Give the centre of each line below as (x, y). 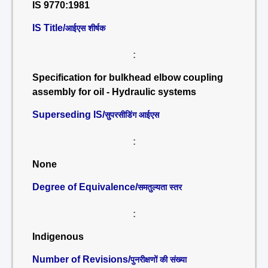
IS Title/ (49, 28)
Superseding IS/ (68, 115)
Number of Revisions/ (81, 259)
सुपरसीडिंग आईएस (132, 115)
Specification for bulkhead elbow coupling (128, 77)
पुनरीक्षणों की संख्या (159, 260)
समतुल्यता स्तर (160, 187)
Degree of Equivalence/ (85, 187)
